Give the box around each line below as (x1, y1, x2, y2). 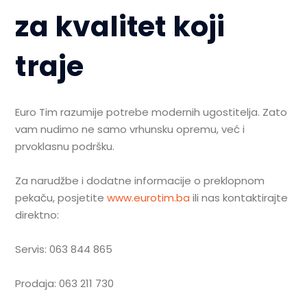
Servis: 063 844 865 (15, 241, 113, 256)
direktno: (15, 207, 60, 222)
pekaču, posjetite (15, 190, 108, 205)
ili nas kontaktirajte (190, 190, 288, 205)
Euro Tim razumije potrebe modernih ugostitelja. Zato (15, 104, 288, 119)
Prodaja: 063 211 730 (15, 275, 114, 291)
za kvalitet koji (15, 6, 225, 46)
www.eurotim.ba (107, 190, 191, 205)
